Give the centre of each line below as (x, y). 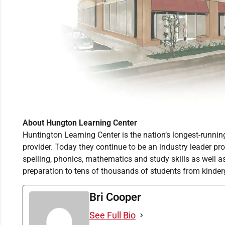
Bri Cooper (115, 197)
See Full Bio (113, 215)
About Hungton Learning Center (80, 123)
